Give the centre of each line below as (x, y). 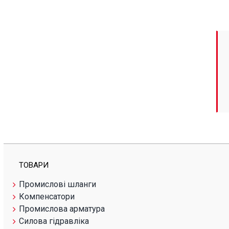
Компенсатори (47, 196)
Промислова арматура (62, 209)
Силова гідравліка (54, 221)
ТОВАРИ (33, 165)
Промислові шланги (57, 184)
